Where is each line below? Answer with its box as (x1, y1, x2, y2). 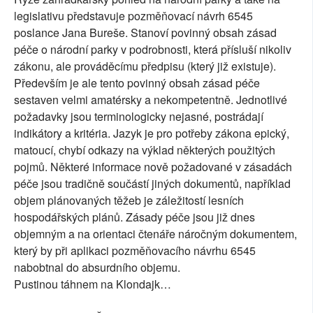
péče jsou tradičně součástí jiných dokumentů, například (14, 175, 291, 191)
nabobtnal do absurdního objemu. (14, 259, 180, 275)
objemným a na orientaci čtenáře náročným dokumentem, (14, 225, 297, 242)
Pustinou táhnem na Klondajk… (14, 275, 171, 292)
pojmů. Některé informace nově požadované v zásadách (14, 158, 292, 175)
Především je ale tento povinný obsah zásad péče (14, 74, 260, 91)
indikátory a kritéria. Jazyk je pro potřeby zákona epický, (14, 124, 289, 141)
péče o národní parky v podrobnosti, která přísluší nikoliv (14, 41, 291, 57)
